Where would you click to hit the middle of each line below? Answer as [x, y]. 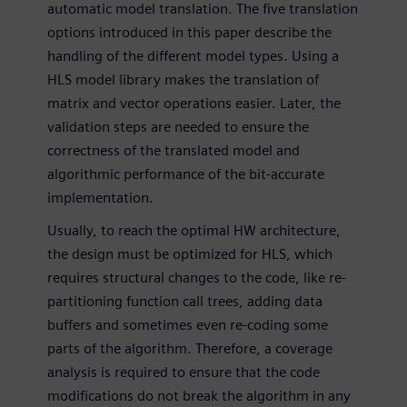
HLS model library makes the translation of [183, 79]
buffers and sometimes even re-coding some [188, 324]
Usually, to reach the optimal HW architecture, [194, 230]
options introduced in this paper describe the [189, 32]
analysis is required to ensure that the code [184, 372]
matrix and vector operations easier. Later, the [194, 103]
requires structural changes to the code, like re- [197, 277]
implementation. [100, 197]
